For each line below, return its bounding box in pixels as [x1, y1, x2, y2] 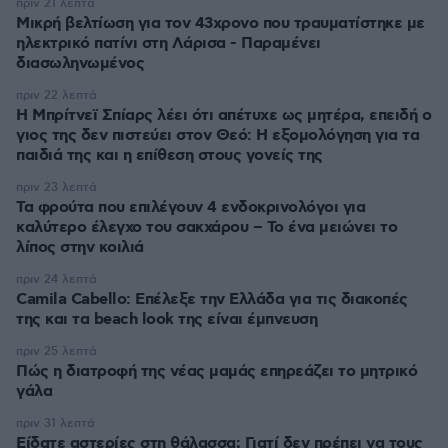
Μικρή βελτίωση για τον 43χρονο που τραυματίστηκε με [16, 13, 425, 35]
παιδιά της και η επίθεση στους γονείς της [16, 145, 323, 167]
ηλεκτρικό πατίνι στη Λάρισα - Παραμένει [16, 33, 321, 55]
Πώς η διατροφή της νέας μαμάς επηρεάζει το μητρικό [16, 361, 417, 383]
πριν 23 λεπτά [16, 180, 97, 196]
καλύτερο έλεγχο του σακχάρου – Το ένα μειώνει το [16, 217, 397, 239]
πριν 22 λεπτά [16, 88, 97, 104]
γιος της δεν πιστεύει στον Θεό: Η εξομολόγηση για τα [16, 125, 419, 147]
